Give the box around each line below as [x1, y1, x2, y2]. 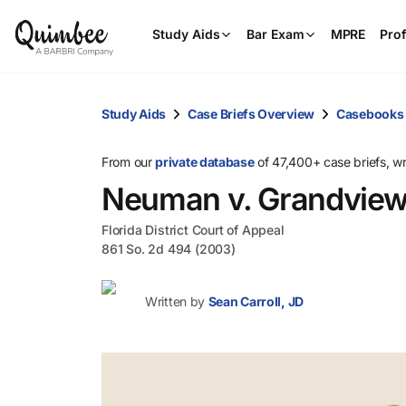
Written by [145, 294, 205, 309]
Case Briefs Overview [188, 105, 314, 121]
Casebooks [336, 105, 404, 121]
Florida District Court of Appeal [101, 222, 285, 237]
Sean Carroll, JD [208, 294, 304, 309]
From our [101, 154, 156, 169]
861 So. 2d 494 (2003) [101, 241, 236, 256]
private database [155, 154, 255, 169]
